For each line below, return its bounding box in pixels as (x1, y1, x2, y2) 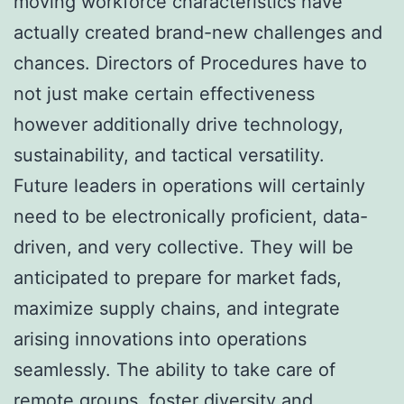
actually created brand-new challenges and (14, 21, 382, 43)
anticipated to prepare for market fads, (14, 266, 342, 289)
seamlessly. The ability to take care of (14, 358, 335, 381)
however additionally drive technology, (14, 113, 344, 135)
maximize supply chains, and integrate (14, 297, 340, 319)
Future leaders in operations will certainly (14, 174, 365, 197)
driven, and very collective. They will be (14, 235, 353, 258)
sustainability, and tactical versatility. (14, 143, 325, 166)
